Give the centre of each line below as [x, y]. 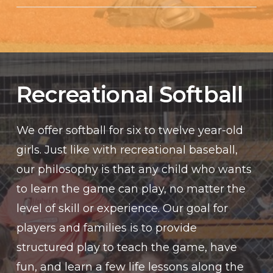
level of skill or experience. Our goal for [122, 209]
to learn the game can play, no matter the [131, 189]
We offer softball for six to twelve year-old [130, 131]
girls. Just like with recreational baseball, [127, 150]
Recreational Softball [129, 95]
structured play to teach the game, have [127, 248]
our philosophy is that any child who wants [134, 170]
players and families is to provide [107, 228]
